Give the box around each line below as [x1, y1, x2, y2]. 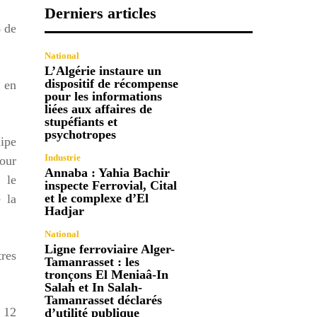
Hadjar [45, 203, 85, 218]
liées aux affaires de [45, 101, 153, 116]
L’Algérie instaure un [45, 63, 162, 78]
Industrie [45, 151, 81, 163]
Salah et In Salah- [45, 279, 143, 294]
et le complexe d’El [45, 190, 149, 205]
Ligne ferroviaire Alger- [45, 241, 175, 256]
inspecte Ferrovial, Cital [45, 178, 178, 192]
